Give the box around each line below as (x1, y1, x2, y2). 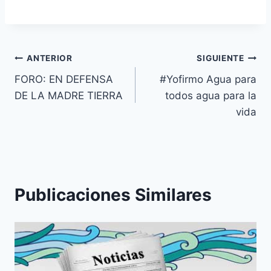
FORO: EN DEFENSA (15, 73, 113, 85)
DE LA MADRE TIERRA (15, 89, 123, 102)
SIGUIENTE (197, 53, 244, 64)
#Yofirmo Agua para (160, 73, 256, 85)
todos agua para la (165, 89, 256, 102)
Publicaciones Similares (15, 184, 212, 205)
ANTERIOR (27, 53, 73, 64)
